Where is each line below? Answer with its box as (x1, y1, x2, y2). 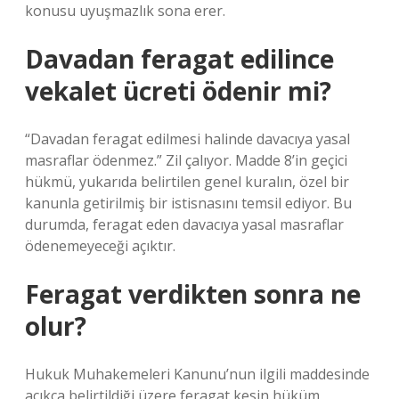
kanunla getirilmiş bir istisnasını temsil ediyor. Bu (25, 193, 352, 213)
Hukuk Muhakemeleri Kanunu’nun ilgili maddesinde (25, 364, 370, 384)
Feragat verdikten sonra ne (25, 277, 361, 311)
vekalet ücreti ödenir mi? (25, 74, 331, 108)
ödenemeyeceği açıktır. (25, 236, 175, 256)
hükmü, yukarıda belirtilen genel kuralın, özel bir (25, 172, 349, 191)
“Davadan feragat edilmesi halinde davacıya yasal (25, 129, 350, 149)
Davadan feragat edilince (25, 42, 334, 76)
